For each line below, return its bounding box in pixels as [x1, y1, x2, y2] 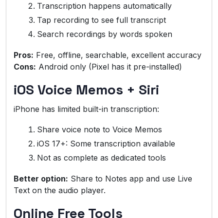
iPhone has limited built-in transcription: [14, 104, 159, 114]
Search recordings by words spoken [37, 29, 172, 39]
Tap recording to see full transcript [37, 15, 166, 25]
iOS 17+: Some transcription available [37, 139, 175, 149]
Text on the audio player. [14, 185, 106, 196]
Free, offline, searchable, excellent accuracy [34, 50, 201, 60]
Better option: [14, 174, 68, 184]
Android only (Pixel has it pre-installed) [36, 62, 182, 72]
